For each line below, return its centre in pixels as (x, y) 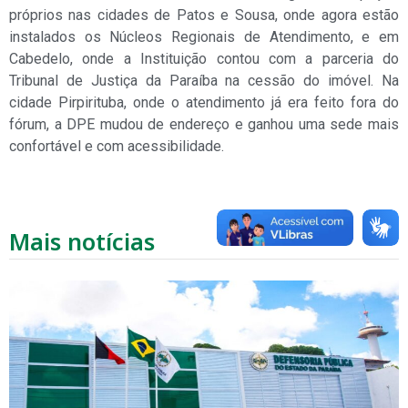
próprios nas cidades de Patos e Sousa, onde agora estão (204, 15)
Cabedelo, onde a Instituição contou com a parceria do (204, 59)
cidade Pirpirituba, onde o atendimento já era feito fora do (204, 103)
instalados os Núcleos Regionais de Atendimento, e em (204, 37)
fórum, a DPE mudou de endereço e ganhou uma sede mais (204, 125)
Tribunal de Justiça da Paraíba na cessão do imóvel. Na (204, 81)
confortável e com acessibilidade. (117, 147)
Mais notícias (82, 241)
